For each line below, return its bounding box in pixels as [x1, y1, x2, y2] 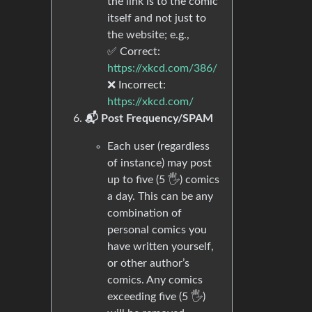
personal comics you [107, 224, 207, 235]
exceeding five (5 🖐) [107, 291, 205, 302]
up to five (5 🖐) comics [107, 174, 219, 185]
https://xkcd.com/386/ [107, 63, 217, 74]
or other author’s [107, 258, 189, 269]
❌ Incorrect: [107, 79, 166, 91]
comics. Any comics [107, 274, 203, 286]
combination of [107, 208, 182, 219]
